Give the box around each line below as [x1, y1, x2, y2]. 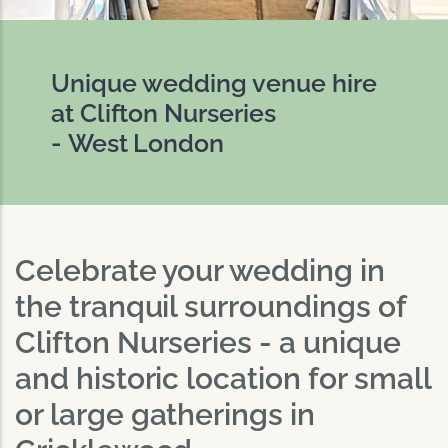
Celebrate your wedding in [15, 252, 385, 288]
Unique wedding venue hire [50, 67, 377, 98]
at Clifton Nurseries [50, 97, 276, 128]
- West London [50, 127, 225, 158]
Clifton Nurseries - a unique [15, 324, 401, 360]
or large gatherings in [15, 396, 315, 432]
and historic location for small [15, 360, 431, 396]
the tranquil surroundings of [15, 288, 406, 324]
